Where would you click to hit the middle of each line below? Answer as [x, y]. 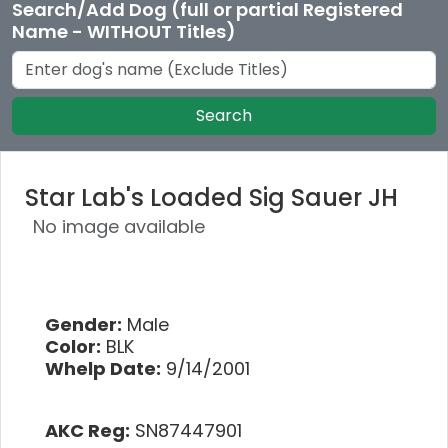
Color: [73, 346]
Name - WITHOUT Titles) [124, 31]
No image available [119, 226]
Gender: [83, 324]
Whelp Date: [103, 368]
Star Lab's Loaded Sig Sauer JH [211, 197]
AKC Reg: [87, 430]
